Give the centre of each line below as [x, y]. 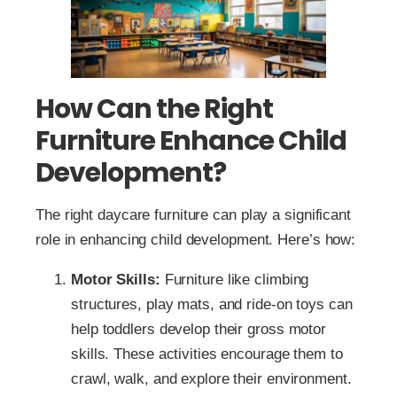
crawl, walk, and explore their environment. [211, 379]
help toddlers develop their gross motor [199, 330]
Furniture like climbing [234, 280]
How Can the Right [154, 109]
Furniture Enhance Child [191, 141]
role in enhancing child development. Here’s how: [196, 240]
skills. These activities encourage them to [207, 354]
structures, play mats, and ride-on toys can [212, 305]
